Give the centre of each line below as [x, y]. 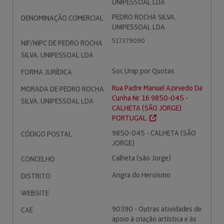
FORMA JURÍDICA [46, 72]
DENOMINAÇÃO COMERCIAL [62, 18]
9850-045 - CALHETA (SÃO [154, 133]
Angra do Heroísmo [141, 175]
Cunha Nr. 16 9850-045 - [150, 98]
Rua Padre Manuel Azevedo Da [157, 88]
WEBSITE [35, 193]
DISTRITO [36, 176]
